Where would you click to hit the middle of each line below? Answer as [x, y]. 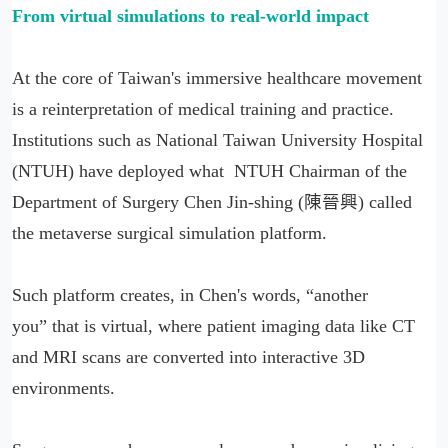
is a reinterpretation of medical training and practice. [203, 109]
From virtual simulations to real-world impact [190, 16]
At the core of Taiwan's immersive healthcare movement [217, 78]
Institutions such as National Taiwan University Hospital [217, 140]
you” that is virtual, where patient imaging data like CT [213, 326]
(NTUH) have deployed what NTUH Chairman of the [209, 171]
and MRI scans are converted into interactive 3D [188, 357]
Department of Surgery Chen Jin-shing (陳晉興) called [212, 202]
